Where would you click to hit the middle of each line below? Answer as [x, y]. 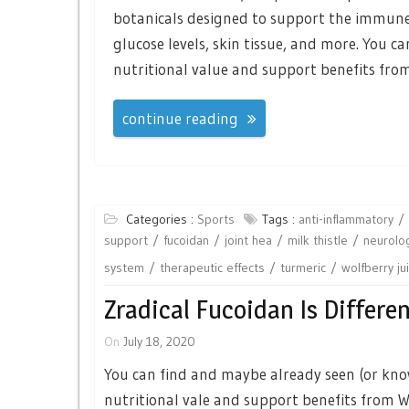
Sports [216, 219]
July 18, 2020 [159, 341]
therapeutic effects [212, 267]
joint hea [248, 240]
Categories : [162, 219]
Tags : [280, 219]
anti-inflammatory [346, 219]
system [124, 267]
